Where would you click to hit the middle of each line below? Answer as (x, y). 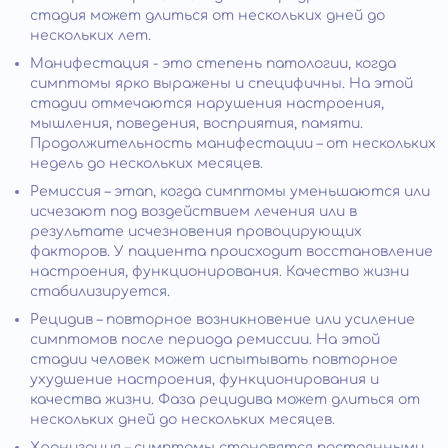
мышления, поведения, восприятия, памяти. (196, 123)
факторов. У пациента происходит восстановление (231, 251)
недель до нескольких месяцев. (146, 163)
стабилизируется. (100, 291)
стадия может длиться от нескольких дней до (207, 15)
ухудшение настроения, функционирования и (204, 379)
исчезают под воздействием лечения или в (193, 211)
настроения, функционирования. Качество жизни (219, 271)
